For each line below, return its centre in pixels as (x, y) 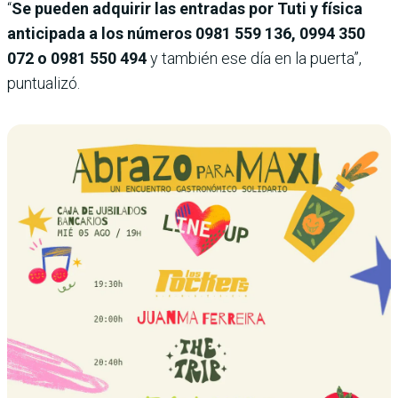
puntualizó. (44, 84)
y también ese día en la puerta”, (254, 59)
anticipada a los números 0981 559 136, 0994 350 (186, 34)
